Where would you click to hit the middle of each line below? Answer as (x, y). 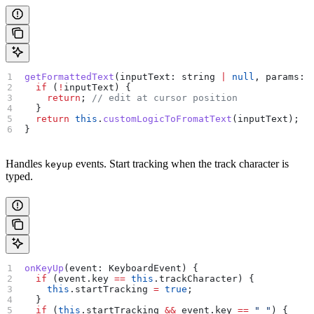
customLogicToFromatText (168, 118)
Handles (25, 163)
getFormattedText (70, 76)
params (283, 76)
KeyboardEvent (145, 268)
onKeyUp (45, 268)
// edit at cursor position (165, 97)
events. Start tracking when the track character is (181, 163)
